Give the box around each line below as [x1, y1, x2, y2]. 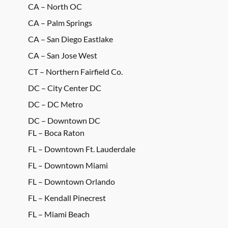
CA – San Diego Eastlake [28, 34, 113, 44]
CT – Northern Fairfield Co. [28, 66, 123, 76]
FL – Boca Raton [28, 127, 84, 137]
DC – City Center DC [28, 82, 101, 93]
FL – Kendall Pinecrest [28, 192, 106, 203]
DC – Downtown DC [28, 115, 100, 125]
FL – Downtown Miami [28, 160, 108, 170]
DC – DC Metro [28, 99, 83, 109]
